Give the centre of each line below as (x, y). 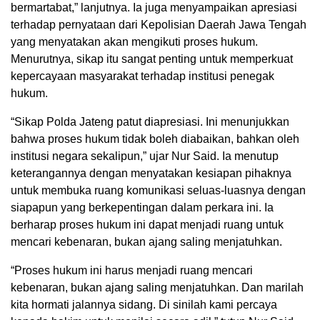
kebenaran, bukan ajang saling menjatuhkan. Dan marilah (157, 288)
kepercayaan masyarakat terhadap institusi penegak (142, 76)
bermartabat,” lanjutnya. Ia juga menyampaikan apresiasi (154, 8)
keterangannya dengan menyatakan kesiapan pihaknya (151, 174)
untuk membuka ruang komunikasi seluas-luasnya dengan (158, 191)
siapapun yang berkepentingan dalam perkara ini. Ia (142, 208)
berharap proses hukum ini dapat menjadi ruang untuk (147, 225)
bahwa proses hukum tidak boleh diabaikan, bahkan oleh (155, 139)
